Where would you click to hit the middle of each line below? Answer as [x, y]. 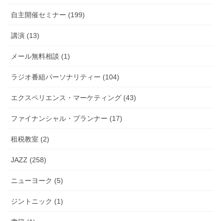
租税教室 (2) [30, 139]
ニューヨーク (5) [37, 180]
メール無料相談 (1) [40, 56]
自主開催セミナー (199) [48, 15]
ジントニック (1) [37, 201]
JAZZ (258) [29, 160]
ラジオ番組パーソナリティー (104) [65, 77]
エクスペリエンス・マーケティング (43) [74, 97]
